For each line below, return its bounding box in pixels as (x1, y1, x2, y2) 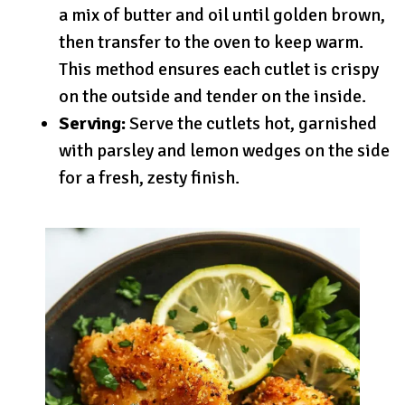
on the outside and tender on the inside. (59, 84, 366, 108)
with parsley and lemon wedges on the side (59, 138, 390, 162)
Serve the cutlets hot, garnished (126, 111, 377, 135)
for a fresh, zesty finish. (59, 165, 240, 189)
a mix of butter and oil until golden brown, (59, 3, 385, 26)
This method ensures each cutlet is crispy (59, 57, 379, 80)
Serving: (59, 111, 126, 135)
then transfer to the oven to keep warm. (59, 30, 363, 53)
